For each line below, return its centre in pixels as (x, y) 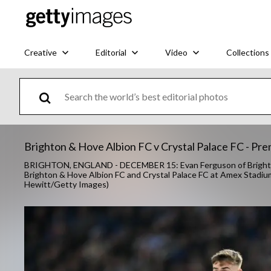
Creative (41, 52)
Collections (248, 52)
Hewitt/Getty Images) (67, 184)
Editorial (111, 52)
